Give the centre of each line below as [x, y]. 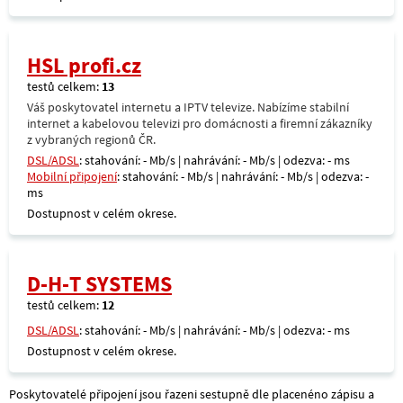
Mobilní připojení [72, 176]
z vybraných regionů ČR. [91, 139]
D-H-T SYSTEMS [99, 284]
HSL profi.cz [84, 65]
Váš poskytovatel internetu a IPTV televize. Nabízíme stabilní [188, 107]
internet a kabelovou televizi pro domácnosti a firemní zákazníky [200, 123]
